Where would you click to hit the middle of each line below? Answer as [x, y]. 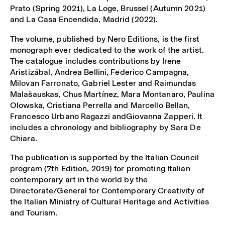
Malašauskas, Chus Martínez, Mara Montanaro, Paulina [112, 94]
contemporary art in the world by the [79, 180]
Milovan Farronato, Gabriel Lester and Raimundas [103, 83]
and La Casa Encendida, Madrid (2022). [84, 20]
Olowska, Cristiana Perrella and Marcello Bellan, [100, 105]
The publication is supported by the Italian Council [104, 158]
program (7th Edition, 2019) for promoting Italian [100, 169]
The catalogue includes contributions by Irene [96, 61]
